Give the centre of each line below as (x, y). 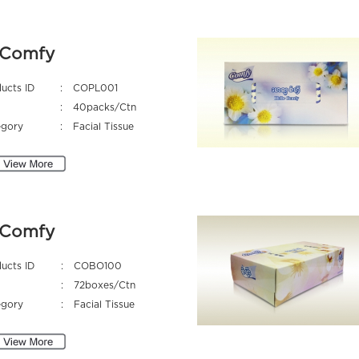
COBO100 (97, 266)
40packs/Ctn (104, 107)
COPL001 (95, 88)
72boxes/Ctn (104, 285)
